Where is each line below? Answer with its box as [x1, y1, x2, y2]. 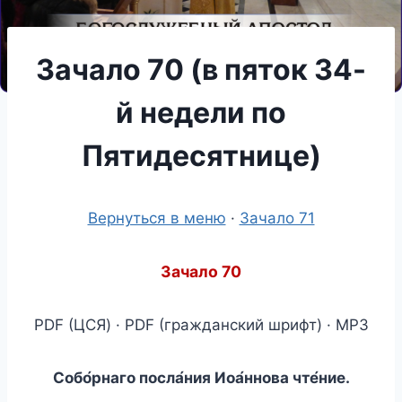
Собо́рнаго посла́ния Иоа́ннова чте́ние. [52, 368, 350, 387]
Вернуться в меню [87, 208, 226, 227]
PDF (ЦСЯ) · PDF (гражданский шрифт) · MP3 [33, 315, 369, 334]
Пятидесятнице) [81, 137, 321, 173]
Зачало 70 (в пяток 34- [36, 51, 366, 87]
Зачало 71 [239, 208, 315, 227]
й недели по [116, 94, 286, 130]
